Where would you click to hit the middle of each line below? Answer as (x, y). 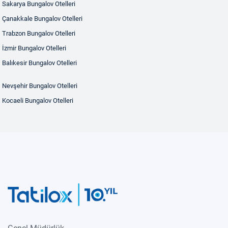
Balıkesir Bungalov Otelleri (39, 63)
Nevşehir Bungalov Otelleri (40, 86)
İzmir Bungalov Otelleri (34, 48)
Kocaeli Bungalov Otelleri (38, 101)
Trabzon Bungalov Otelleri (39, 33)
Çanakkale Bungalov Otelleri (42, 19)
